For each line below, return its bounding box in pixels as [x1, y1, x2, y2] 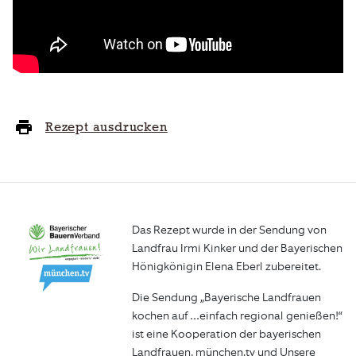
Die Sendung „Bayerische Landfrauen [131, 289, 321, 305]
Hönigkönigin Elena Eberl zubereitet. [131, 258, 321, 274]
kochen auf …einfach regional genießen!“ [131, 308, 342, 323]
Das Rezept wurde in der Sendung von [131, 222, 327, 238]
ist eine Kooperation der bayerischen [131, 326, 321, 342]
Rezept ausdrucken [45, 119, 168, 134]
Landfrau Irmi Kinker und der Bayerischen [131, 240, 342, 256]
